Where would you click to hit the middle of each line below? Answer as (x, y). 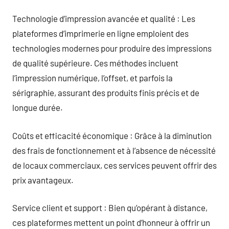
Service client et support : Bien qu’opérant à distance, (110, 208)
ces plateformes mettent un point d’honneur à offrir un (111, 222)
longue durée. (38, 107)
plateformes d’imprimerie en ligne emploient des (100, 33)
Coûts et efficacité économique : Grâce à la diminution (112, 135)
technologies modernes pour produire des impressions (112, 48)
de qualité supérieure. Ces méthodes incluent (95, 63)
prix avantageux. (43, 180)
